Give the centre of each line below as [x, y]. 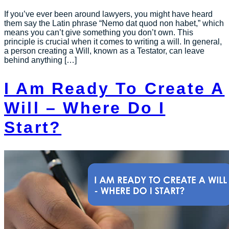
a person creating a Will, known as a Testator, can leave [104, 51]
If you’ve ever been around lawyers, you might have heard [108, 14]
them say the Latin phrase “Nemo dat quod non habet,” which [114, 24]
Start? [33, 127]
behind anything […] [40, 60]
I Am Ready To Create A [114, 88]
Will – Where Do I [85, 108]
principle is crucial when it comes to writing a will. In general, [113, 42]
